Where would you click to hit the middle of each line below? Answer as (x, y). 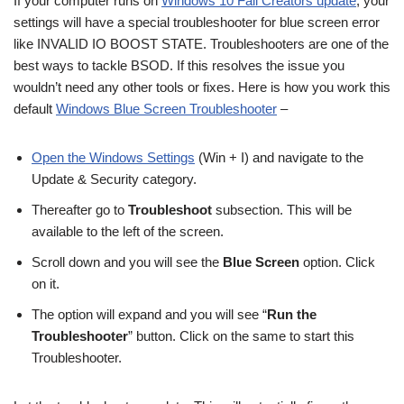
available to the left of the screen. (128, 231)
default (35, 108)
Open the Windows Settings (113, 157)
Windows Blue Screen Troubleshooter (166, 108)
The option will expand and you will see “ (149, 314)
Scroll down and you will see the (127, 262)
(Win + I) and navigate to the (279, 157)
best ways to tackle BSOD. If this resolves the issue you (179, 65)
